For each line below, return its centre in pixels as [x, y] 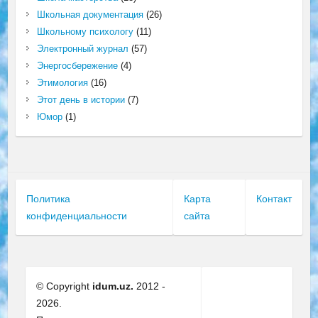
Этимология [62, 83]
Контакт [274, 199]
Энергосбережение [77, 66]
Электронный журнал [82, 49]
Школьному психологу [85, 32]
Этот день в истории [81, 100]
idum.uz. [113, 286]
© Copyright [65, 286]
